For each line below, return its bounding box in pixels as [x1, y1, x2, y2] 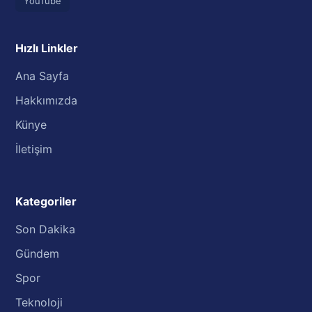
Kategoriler [15, 194, 77, 208]
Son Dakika [15, 222, 76, 236]
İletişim [15, 142, 53, 156]
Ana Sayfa [15, 69, 70, 83]
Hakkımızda [15, 93, 78, 107]
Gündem [15, 247, 60, 260]
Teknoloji [15, 295, 63, 309]
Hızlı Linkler [15, 41, 79, 55]
